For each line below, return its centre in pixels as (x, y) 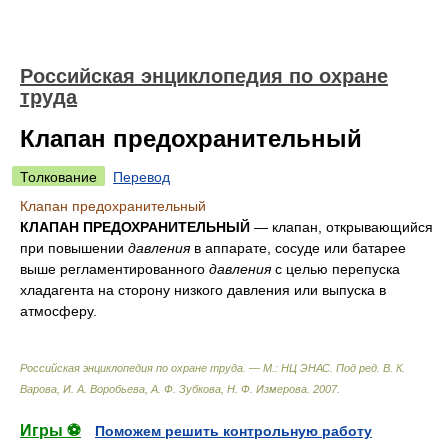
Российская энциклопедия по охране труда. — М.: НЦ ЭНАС (175, 368)
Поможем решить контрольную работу (233, 431)
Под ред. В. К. (370, 368)
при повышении (74, 248)
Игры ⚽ (50, 430)
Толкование (58, 177)
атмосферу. (58, 311)
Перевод (141, 177)
